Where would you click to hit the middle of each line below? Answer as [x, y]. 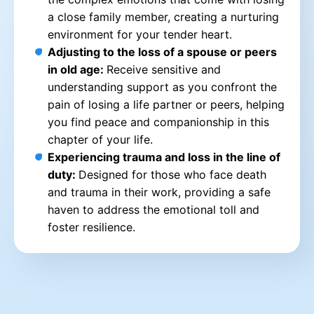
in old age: [77, 69]
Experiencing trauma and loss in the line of [164, 157]
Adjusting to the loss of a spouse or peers [162, 52]
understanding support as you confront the [162, 87]
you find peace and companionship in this [158, 122]
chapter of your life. [100, 139]
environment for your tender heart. [140, 34]
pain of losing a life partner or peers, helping [166, 104]
